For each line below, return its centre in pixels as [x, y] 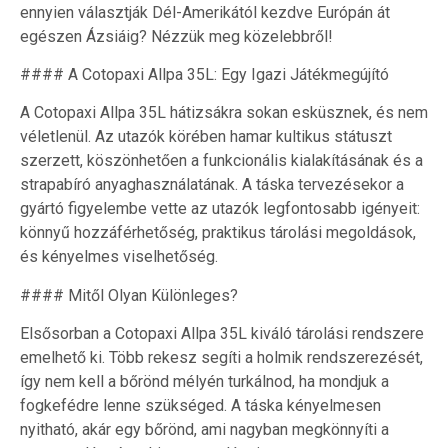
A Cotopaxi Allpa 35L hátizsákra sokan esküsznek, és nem [224, 113]
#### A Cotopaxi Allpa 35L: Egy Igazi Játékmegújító [204, 74]
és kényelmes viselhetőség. [119, 257]
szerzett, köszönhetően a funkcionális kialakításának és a [221, 161]
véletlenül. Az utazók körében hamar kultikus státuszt [206, 137]
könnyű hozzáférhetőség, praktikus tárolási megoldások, [218, 233]
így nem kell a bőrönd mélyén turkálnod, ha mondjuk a [204, 382]
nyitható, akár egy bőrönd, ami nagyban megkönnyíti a [204, 430]
